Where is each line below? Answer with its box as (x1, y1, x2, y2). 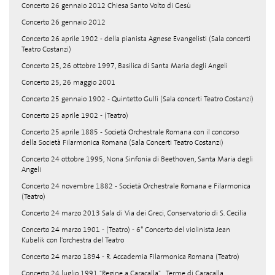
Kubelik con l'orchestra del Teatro (21, 235, 124, 245)
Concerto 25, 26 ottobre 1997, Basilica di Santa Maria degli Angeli (21, 61, 228, 71)
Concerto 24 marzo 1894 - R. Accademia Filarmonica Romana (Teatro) (21, 252, 239, 261)
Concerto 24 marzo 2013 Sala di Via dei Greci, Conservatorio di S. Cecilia (21, 208, 247, 218)
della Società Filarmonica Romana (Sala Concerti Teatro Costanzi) (21, 137, 223, 147)
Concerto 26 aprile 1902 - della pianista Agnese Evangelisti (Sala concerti (21, 34, 250, 44)
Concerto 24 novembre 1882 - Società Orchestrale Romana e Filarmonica (21, 181, 250, 191)
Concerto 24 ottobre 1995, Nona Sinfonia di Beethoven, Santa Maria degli (21, 154, 253, 164)
